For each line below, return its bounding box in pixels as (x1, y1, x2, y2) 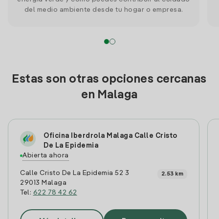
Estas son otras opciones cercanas (12, 74, 207, 86)
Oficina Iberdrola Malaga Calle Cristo (44, 132, 177, 139)
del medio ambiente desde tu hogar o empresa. (24, 6, 183, 13)
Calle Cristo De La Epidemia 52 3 (20, 170, 129, 176)
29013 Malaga (20, 179, 66, 186)
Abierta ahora (22, 152, 69, 159)
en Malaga (81, 89, 138, 101)
